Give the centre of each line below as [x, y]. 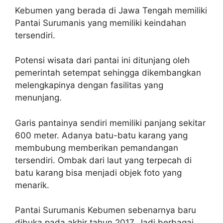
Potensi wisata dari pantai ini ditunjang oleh [102, 60]
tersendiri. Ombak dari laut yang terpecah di [103, 160]
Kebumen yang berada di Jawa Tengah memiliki [111, 10]
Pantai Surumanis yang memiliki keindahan [101, 23]
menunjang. [38, 98]
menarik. [32, 185]
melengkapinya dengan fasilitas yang [89, 85]
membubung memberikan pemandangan [97, 148]
